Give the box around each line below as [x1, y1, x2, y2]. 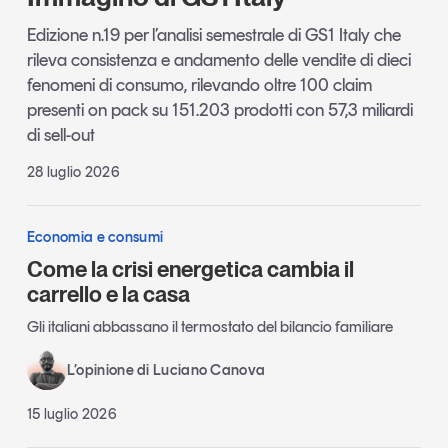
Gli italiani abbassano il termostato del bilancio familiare [26, 317, 393, 337]
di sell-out [26, 123, 95, 146]
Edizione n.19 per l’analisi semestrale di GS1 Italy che [26, 23, 401, 46]
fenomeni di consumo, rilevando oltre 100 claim [26, 73, 372, 96]
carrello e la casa [26, 280, 190, 307]
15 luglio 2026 [26, 405, 118, 424]
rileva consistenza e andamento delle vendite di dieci [26, 48, 411, 71]
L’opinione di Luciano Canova [66, 361, 266, 380]
